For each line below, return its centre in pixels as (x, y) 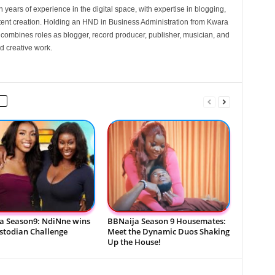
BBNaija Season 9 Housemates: (166, 221)
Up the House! (134, 242)
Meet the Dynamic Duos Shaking (168, 231)
